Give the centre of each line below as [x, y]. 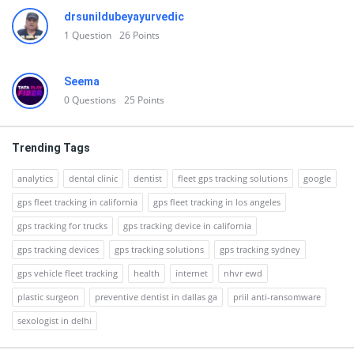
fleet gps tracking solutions [233, 178]
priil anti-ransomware [277, 297]
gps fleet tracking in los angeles [217, 202]
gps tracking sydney [260, 249]
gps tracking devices [58, 249]
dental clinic [93, 178]
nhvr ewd [243, 273]
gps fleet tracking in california [77, 202]
